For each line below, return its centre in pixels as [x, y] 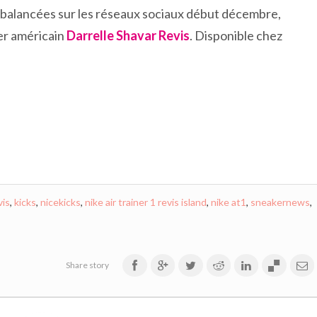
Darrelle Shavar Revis [128, 35]
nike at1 [228, 202]
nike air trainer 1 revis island [145, 202]
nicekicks [60, 202]
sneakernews [280, 202]
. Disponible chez [236, 35]
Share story [88, 265]
